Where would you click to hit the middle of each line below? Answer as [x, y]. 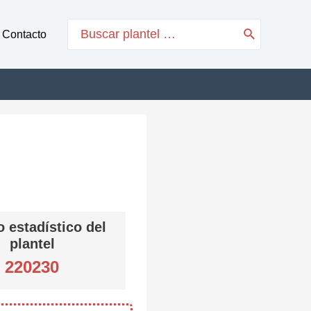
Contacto [24, 34]
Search [87, 26]
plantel [32, 244]
